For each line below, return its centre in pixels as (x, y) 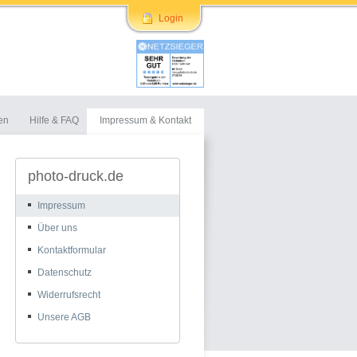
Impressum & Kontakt (145, 120)
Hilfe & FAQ (54, 120)
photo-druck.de (76, 176)
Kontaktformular (72, 250)
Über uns (57, 228)
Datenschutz (65, 273)
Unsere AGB (64, 317)
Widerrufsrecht (69, 295)
